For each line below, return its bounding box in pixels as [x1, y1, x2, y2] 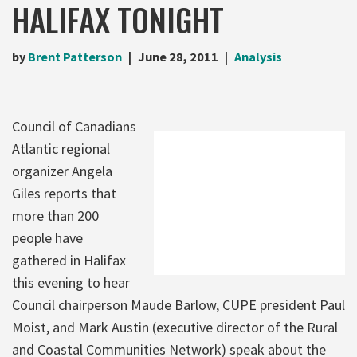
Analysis [234, 48, 282, 65]
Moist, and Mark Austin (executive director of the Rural [12, 317, 338, 336]
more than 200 [12, 206, 99, 225]
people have [12, 228, 83, 247]
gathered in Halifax [12, 250, 126, 269]
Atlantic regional [12, 139, 110, 158]
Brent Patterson [28, 48, 122, 65]
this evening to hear [12, 273, 130, 292]
